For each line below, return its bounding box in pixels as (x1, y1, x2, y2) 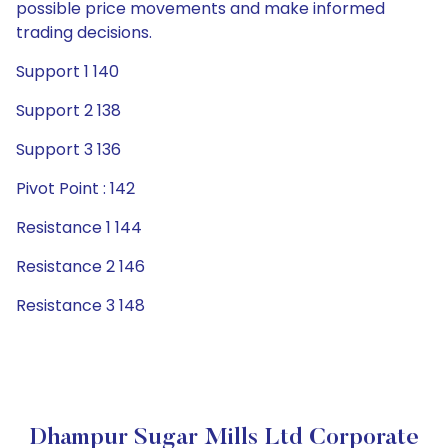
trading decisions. (16, 21, 152, 44)
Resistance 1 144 (16, 216, 142, 239)
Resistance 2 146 (16, 255, 145, 278)
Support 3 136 (16, 138, 121, 161)
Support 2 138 (16, 99, 121, 122)
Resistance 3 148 (16, 294, 145, 317)
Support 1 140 (16, 60, 119, 83)
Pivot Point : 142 (16, 177, 135, 200)
